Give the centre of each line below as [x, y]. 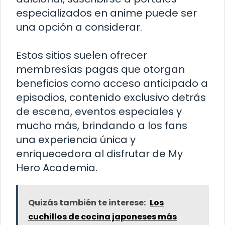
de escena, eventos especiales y [99, 112]
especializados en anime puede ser [106, 13]
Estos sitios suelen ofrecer [82, 55]
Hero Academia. [57, 168]
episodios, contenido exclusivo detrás [111, 98]
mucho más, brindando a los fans [102, 126]
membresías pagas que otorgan [100, 70]
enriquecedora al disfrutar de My [99, 154]
